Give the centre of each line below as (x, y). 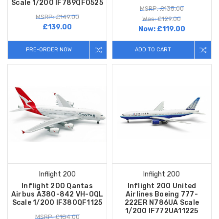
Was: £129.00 (162, 19)
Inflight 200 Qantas (57, 186)
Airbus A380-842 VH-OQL (57, 195)
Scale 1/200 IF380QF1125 (57, 203)
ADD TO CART (153, 50)
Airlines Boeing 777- (162, 195)
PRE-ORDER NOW (49, 50)
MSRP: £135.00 (162, 9)
